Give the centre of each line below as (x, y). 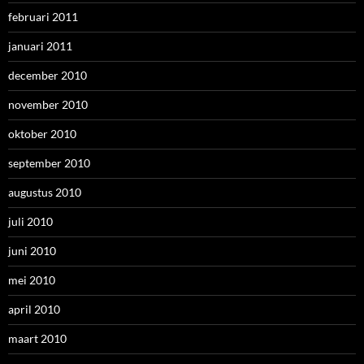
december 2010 (48, 75)
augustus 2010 (45, 192)
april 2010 (34, 309)
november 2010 (48, 104)
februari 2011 (43, 17)
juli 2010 (30, 221)
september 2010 (49, 163)
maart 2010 (37, 338)
